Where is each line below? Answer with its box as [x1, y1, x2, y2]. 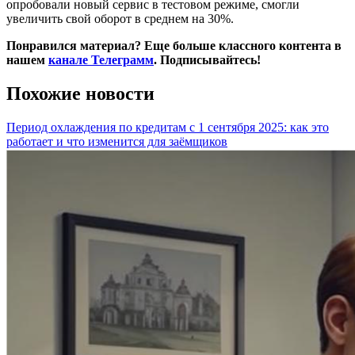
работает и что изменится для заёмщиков [6, 134, 227, 148]
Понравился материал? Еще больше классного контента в [6, 39, 342, 53]
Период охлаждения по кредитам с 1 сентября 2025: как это [6, 120, 329, 134]
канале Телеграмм [48, 53, 154, 67]
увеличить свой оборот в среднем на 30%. [6, 12, 234, 26]
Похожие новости [6, 82, 155, 104]
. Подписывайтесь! [154, 53, 261, 67]
